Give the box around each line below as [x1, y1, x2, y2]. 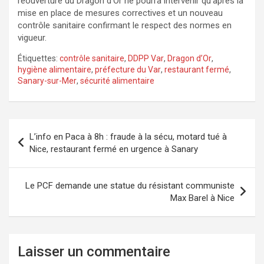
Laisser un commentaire [18, 243, 170, 260]
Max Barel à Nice [170, 192, 235, 203]
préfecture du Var [95, 64, 161, 74]
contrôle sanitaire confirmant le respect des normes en [18, 19, 232, 31]
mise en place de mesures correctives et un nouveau [18, 7, 223, 18]
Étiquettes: [18, 53, 58, 63]
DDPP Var [128, 53, 164, 63]
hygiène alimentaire [18, 64, 91, 74]
